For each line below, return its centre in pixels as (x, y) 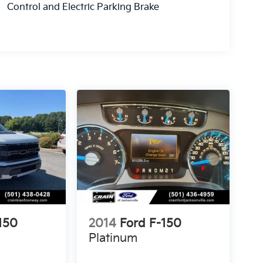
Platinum (113, 239)
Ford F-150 (150, 224)
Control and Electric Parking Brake (83, 8)
